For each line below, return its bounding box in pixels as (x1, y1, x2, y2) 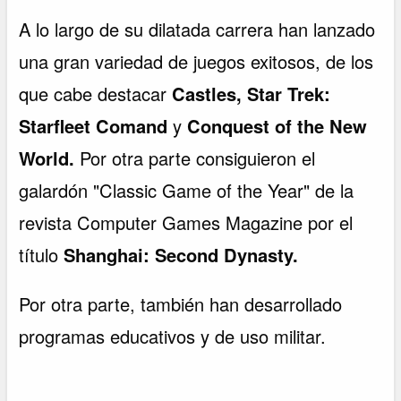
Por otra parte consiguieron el (80, 144, 316, 171)
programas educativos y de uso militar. (19, 323, 327, 350)
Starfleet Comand (19, 112, 168, 139)
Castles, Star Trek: (172, 80, 331, 107)
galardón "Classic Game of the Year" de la (19, 176, 354, 203)
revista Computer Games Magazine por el (19, 209, 354, 235)
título (19, 241, 64, 268)
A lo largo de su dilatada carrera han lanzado (19, 15, 376, 42)
